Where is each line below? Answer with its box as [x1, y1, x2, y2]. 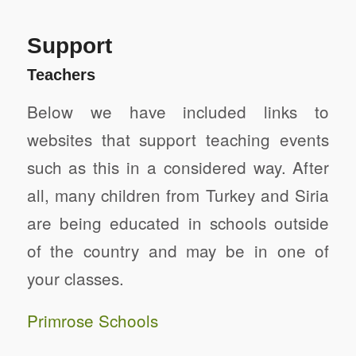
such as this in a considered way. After [26, 154, 330, 179]
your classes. [26, 265, 124, 290]
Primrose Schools [26, 308, 158, 332]
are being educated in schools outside [26, 210, 330, 234]
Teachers [26, 66, 95, 84]
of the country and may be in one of [26, 238, 330, 262]
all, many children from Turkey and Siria [26, 182, 330, 207]
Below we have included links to [26, 99, 330, 123]
